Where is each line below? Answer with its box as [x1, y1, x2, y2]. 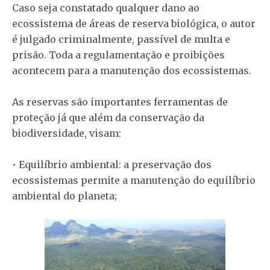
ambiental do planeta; [12, 190, 117, 202]
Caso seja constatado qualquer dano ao [12, 2, 199, 14]
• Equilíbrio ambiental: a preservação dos [12, 159, 212, 171]
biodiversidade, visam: [12, 127, 121, 140]
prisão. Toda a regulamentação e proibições [12, 49, 225, 61]
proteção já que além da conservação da [12, 111, 204, 124]
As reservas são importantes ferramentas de [12, 96, 228, 108]
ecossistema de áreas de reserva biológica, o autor [12, 17, 256, 30]
